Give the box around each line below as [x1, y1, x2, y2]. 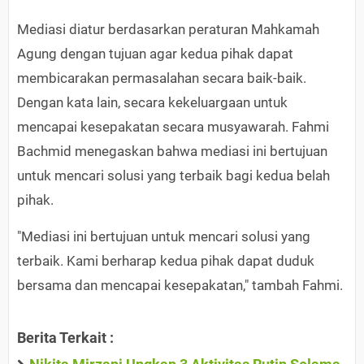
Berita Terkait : [17, 329, 114, 347]
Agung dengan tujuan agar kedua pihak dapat [17, 45, 293, 63]
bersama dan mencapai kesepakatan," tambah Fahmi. [17, 277, 343, 294]
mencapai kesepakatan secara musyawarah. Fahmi [17, 119, 329, 136]
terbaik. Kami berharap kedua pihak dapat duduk [17, 253, 314, 270]
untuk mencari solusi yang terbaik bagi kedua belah [17, 167, 330, 184]
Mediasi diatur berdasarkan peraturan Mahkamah [17, 21, 319, 38]
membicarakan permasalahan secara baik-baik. [17, 70, 306, 87]
